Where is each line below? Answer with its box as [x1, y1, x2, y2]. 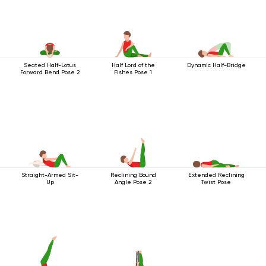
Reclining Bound [110, 171, 156, 178]
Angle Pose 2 [115, 178, 151, 185]
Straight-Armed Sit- [21, 171, 78, 178]
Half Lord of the [111, 61, 155, 68]
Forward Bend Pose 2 [20, 68, 80, 75]
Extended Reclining [188, 171, 245, 178]
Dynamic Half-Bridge [186, 61, 246, 68]
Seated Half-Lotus [24, 61, 76, 68]
